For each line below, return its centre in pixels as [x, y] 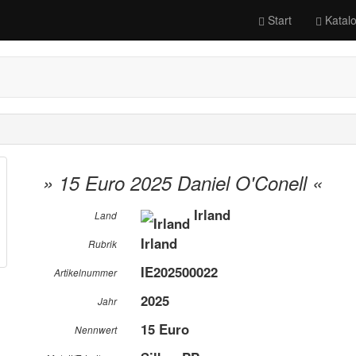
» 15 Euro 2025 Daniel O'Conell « [183, 183]
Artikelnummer [86, 273]
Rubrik [103, 244]
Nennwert [96, 330]
